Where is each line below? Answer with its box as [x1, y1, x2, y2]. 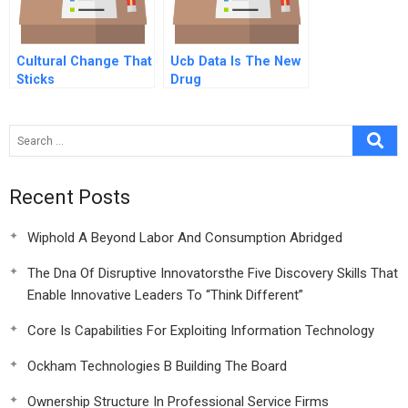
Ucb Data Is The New [170, 54, 301, 69]
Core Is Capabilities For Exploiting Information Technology [27, 322, 374, 339]
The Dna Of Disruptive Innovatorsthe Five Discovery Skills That [27, 265, 398, 281]
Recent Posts [9, 186, 130, 209]
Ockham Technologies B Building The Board [27, 358, 287, 374]
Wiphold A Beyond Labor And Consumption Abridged [27, 229, 342, 246]
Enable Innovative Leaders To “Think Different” [27, 287, 303, 303]
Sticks [16, 72, 55, 87]
